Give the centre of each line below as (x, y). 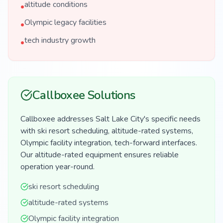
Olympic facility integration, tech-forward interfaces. (109, 143)
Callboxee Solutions (84, 95)
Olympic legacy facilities (65, 22)
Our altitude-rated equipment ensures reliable (100, 155)
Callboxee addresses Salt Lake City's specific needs (111, 119)
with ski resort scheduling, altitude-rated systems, (107, 131)
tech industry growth (60, 40)
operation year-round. (57, 167)
